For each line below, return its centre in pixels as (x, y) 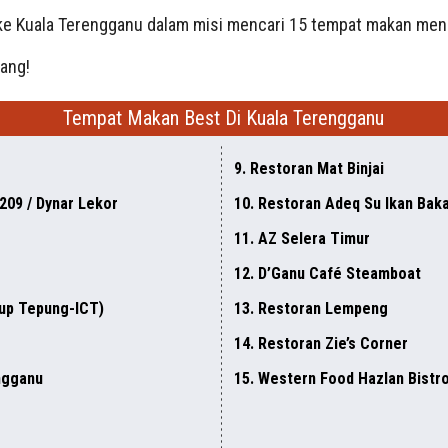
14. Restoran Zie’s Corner (321, 343)
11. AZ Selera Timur (302, 238)
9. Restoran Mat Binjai (309, 168)
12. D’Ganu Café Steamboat (327, 273)
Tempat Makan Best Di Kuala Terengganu (224, 117)
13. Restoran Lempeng (311, 308)
